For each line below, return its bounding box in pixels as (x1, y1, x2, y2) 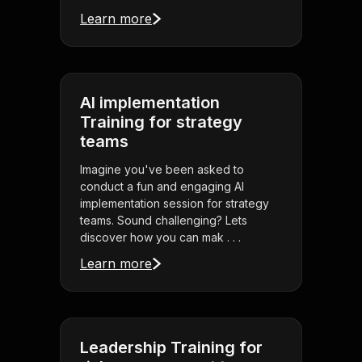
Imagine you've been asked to (80, 162, 244, 177)
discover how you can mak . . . (80, 230, 241, 245)
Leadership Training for (80, 338, 263, 358)
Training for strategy (80, 112, 242, 133)
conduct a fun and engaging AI (80, 179, 244, 194)
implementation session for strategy (80, 196, 269, 211)
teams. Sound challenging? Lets (80, 213, 247, 228)
